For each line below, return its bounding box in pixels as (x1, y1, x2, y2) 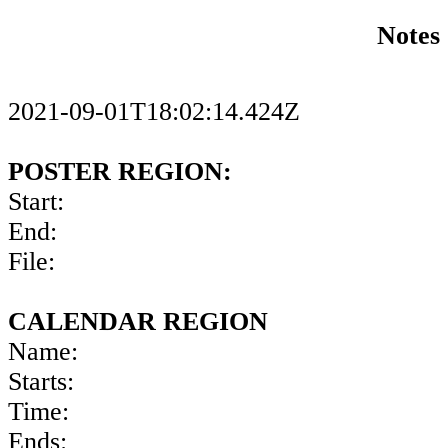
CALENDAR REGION (8, 307, 268, 337)
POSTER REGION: (8, 157, 232, 187)
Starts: (8, 367, 74, 397)
